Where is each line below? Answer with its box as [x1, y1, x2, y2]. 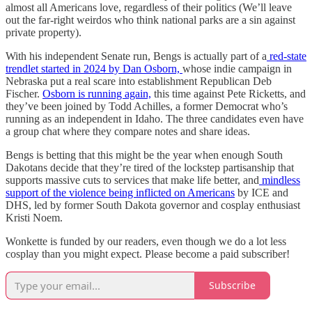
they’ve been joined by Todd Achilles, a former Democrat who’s [6, 100, 288, 112]
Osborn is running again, [42, 87, 151, 100]
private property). [6, 26, 81, 38]
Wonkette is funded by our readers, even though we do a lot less [6, 235, 286, 247]
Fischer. [6, 87, 42, 100]
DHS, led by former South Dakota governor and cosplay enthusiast [6, 198, 300, 211]
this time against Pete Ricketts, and [151, 87, 306, 100]
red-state [267, 49, 306, 62]
